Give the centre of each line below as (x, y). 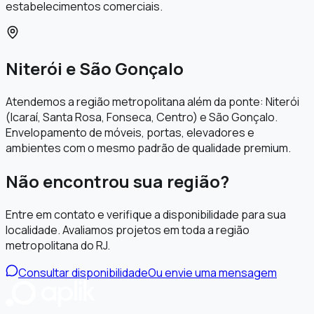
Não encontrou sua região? (117, 181)
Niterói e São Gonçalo (95, 68)
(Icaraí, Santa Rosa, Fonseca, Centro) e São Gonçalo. (142, 117)
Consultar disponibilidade (83, 272)
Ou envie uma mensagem (212, 272)
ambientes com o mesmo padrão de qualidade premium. (148, 148)
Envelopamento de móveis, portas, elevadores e (130, 132)
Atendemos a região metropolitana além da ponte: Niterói (152, 101)
